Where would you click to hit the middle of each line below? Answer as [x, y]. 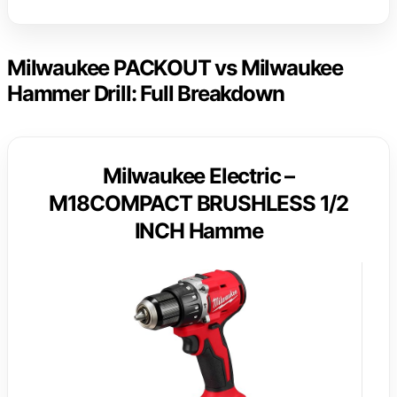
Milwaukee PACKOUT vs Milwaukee [175, 68]
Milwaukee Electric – [198, 176]
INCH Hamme [198, 231]
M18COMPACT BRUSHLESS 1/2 [198, 204]
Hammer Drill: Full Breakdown [146, 94]
